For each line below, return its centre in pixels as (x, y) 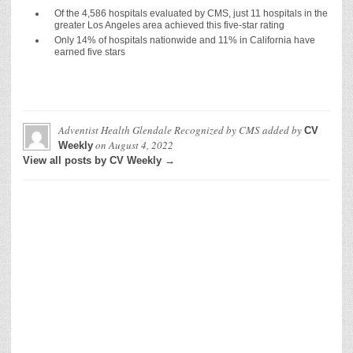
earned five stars (90, 52)
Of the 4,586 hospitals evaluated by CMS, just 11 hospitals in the (191, 13)
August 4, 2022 (141, 145)
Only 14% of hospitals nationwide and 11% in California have (185, 40)
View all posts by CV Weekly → (99, 160)
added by (282, 130)
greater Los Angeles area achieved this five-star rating (169, 25)
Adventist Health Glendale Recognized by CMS (159, 130)
